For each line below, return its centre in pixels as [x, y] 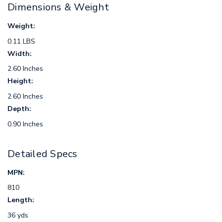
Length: [21, 200]
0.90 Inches [25, 124]
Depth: [19, 109]
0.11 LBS [21, 41]
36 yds [18, 216]
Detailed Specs [43, 154]
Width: [20, 54]
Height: [20, 81]
